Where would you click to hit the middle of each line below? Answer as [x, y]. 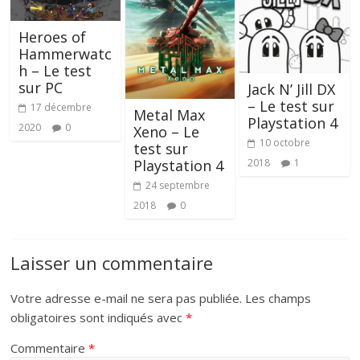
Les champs [278, 298]
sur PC [41, 87]
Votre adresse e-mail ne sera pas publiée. [127, 298]
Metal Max [169, 115]
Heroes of [53, 37]
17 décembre [61, 107]
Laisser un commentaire [112, 262]
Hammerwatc [65, 53]
